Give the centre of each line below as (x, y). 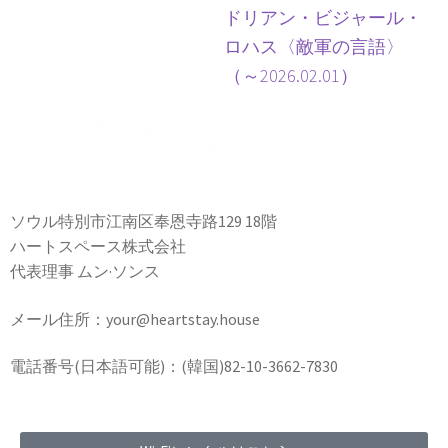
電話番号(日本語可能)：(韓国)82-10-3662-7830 (174, 366)
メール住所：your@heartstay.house (135, 318)
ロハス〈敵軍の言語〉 (314, 46)
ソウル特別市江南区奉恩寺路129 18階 (143, 220)
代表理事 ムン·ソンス (85, 270)
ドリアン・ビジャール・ (323, 17)
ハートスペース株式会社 (98, 245)
